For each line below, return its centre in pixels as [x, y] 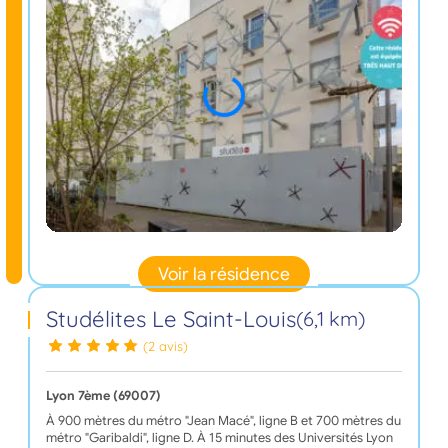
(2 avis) [166, 346]
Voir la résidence [224, 273]
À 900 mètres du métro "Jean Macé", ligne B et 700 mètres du [223, 421]
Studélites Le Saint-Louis [170, 318]
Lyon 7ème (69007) [103, 396]
